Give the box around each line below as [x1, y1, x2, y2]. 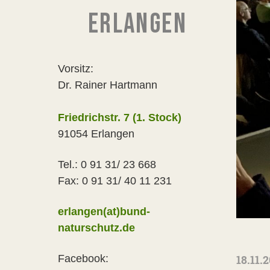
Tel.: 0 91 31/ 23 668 [58, 159, 156, 171]
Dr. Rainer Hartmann [58, 79, 157, 91]
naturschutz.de [58, 222, 135, 234]
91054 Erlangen [58, 128, 134, 140]
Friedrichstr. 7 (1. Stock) [58, 111, 181, 124]
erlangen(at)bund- [58, 206, 150, 218]
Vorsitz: [58, 63, 93, 75]
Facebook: [58, 253, 108, 265]
